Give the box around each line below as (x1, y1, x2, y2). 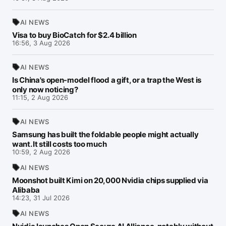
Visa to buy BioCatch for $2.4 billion (12, 30, 137, 40)
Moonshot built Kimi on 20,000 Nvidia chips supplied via (12, 176, 208, 185)
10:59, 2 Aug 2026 (12, 148, 70, 156)
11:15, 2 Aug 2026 (12, 93, 68, 101)
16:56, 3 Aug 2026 (12, 39, 70, 47)
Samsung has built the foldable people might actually (12, 130, 199, 139)
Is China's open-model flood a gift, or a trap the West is (12, 75, 201, 85)
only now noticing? (12, 85, 78, 94)
